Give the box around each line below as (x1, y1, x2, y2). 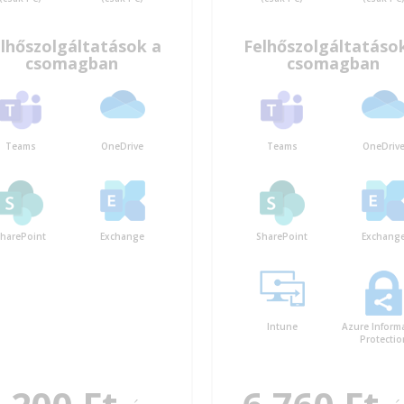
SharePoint (256, 229, 308, 243)
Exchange (100, 229, 144, 243)
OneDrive (101, 139, 143, 152)
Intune (266, 319, 298, 333)
